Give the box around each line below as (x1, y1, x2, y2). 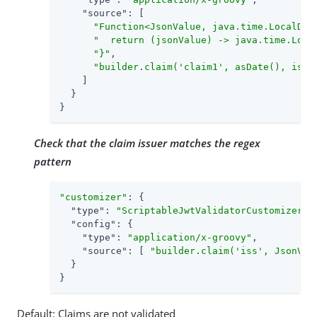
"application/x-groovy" (127, 231, 252, 243)
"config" (71, 218, 116, 229)
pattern (34, 154, 71, 168)
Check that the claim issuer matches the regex (34, 135, 260, 150)
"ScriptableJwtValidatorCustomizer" (116, 204, 309, 216)
